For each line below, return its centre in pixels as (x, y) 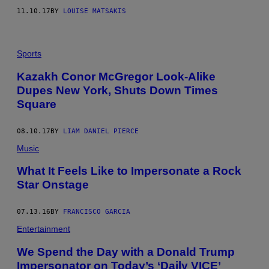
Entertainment (44, 229)
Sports (29, 53)
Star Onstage (53, 185)
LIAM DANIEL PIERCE (101, 131)
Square (37, 104)
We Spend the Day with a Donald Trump (126, 252)
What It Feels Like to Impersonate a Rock (129, 171)
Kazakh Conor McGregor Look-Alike (116, 76)
